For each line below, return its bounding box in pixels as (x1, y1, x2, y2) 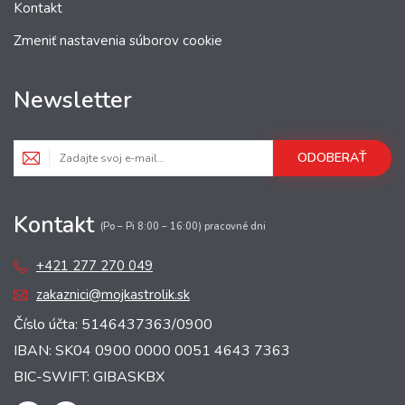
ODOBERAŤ (297, 149, 367, 167)
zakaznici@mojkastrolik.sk (36, 286, 190, 305)
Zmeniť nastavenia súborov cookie (14, 32, 222, 51)
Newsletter (14, 85, 132, 117)
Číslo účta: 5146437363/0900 (14, 315, 212, 335)
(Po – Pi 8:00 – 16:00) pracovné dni (100, 220, 266, 234)
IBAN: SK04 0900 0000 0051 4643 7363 (14, 341, 290, 362)
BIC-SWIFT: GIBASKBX (14, 367, 165, 388)
